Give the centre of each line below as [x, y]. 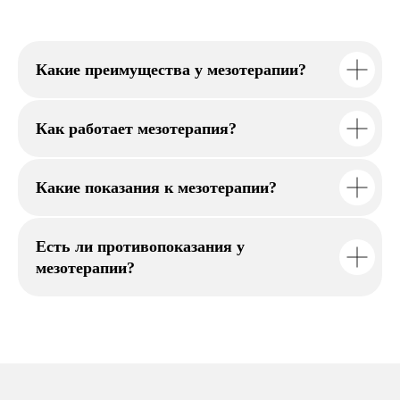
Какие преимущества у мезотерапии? [171, 70]
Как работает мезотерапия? [136, 129]
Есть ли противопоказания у [140, 246]
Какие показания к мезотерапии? [156, 187]
